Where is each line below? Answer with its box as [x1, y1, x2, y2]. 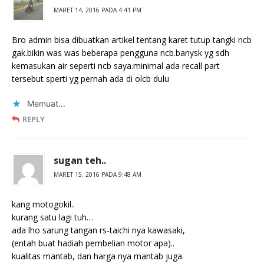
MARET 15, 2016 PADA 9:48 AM [54, 170, 141, 179]
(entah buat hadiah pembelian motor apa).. [12, 237, 174, 249]
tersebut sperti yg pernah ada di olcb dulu [12, 73, 169, 85]
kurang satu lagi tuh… [12, 212, 93, 223]
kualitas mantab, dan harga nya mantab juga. [12, 250, 184, 262]
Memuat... [27, 98, 65, 109]
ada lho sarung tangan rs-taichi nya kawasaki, [12, 225, 185, 236]
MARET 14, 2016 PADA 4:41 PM [54, 6, 141, 15]
